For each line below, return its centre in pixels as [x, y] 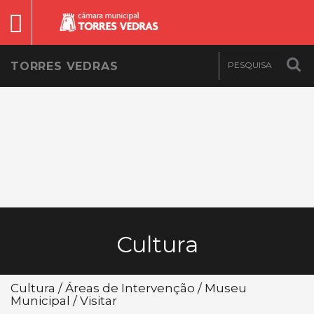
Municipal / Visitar [64, 301]
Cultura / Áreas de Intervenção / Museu [129, 288]
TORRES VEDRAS [64, 66]
